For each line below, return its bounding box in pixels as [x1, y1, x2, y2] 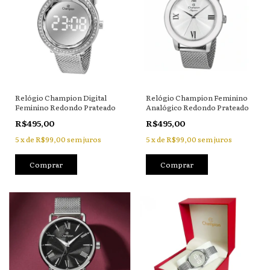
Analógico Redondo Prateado [145, 101, 249, 113]
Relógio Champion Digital [15, 92, 107, 103]
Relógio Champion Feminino [145, 92, 248, 103]
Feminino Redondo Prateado [15, 101, 116, 113]
